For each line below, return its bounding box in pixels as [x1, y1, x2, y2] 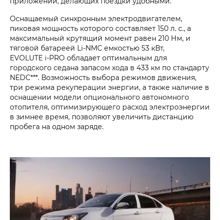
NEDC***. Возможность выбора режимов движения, [10, 72, 196, 82]
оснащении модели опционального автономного [10, 92, 189, 102]
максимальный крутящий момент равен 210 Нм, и [10, 33, 191, 43]
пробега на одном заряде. [10, 121, 104, 131]
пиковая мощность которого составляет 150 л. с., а [10, 23, 191, 33]
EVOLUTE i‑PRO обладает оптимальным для [10, 53, 167, 62]
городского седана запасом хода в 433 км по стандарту [10, 62, 209, 72]
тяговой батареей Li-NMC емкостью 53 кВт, [10, 43, 165, 53]
